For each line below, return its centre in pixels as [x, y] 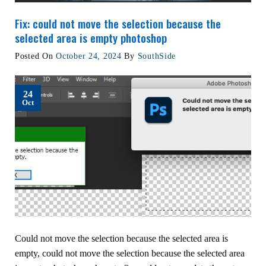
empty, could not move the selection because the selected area [130, 254]
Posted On [36, 56]
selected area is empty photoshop [91, 38]
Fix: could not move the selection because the [118, 24]
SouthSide [157, 56]
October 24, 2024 [89, 56]
